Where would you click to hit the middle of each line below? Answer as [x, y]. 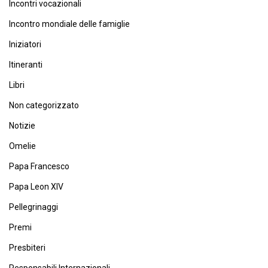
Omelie [22, 146]
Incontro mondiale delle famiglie [69, 24]
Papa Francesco [39, 166]
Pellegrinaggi [33, 207]
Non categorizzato [44, 105]
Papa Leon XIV [36, 187]
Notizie [22, 126]
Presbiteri [27, 248]
